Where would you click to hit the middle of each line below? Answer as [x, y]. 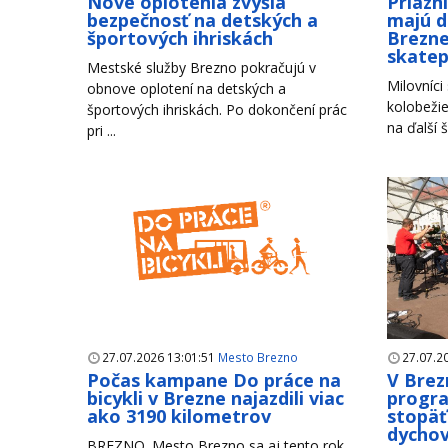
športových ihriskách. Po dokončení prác [217, 110]
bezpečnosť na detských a [202, 20]
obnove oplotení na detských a [186, 89]
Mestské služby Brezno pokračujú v [201, 68]
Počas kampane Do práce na [214, 380]
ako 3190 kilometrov [179, 416]
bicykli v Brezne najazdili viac [215, 398]
